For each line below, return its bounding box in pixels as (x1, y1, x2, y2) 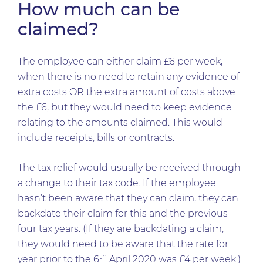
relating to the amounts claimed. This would (18, 117, 222, 128)
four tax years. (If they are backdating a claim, (18, 223, 224, 234)
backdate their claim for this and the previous (18, 208, 228, 219)
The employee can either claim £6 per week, (18, 56, 222, 67)
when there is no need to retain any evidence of (18, 71, 240, 82)
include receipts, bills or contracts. (18, 132, 174, 143)
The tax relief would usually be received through (18, 162, 241, 173)
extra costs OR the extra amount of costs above (18, 86, 235, 97)
